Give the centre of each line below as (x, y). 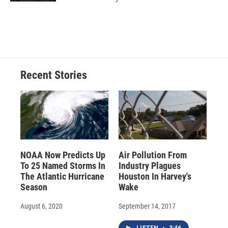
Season (34, 187)
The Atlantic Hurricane (62, 177)
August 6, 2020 (41, 206)
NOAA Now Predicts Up (63, 155)
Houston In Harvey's (155, 177)
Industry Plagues (149, 166)
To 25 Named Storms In (63, 166)
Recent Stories (54, 75)
